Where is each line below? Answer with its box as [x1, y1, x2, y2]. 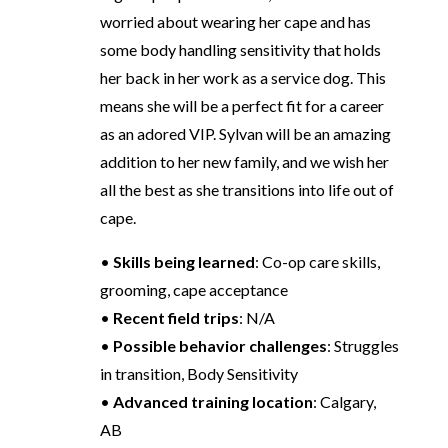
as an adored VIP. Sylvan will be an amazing [99, 123, 391, 143]
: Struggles [326, 335, 399, 355]
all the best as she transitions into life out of [99, 179, 394, 199]
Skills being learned [112, 251, 255, 271]
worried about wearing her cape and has [99, 11, 371, 31]
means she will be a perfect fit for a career [99, 95, 384, 115]
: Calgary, [312, 391, 376, 411]
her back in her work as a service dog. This [99, 67, 386, 87]
